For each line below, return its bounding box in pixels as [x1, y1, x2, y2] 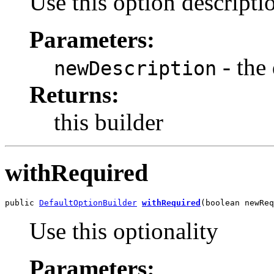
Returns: [29, 81, 119, 108]
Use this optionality [29, 218, 218, 245]
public [5, 198, 39, 208]
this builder [54, 108, 163, 135]
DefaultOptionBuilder [39, 198, 137, 208]
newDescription [54, 57, 217, 80]
